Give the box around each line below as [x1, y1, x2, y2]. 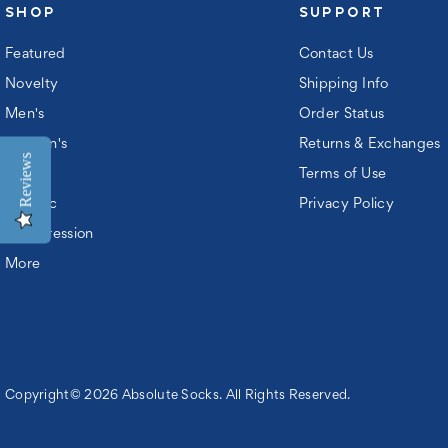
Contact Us [298, 48, 374, 61]
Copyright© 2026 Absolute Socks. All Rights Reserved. [4, 389, 351, 402]
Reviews [17, 152, 34, 207]
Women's [4, 138, 68, 151]
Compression [4, 228, 94, 241]
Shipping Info [362, 78, 389, 91]
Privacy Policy [298, 198, 395, 211]
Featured [4, 48, 66, 61]
